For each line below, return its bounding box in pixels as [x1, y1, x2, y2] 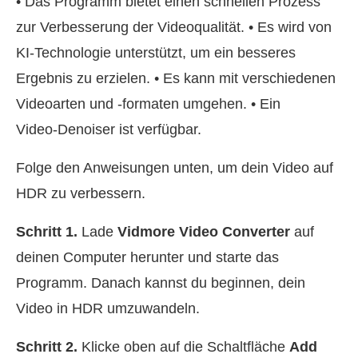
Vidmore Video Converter [117, 223, 290, 240]
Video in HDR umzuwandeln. [16, 300, 200, 316]
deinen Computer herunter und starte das [16, 249, 279, 265]
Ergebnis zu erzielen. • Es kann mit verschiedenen [16, 70, 336, 86]
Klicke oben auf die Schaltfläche [78, 338, 289, 355]
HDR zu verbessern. [16, 185, 145, 201]
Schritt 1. [16, 223, 78, 240]
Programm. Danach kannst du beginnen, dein [16, 274, 305, 291]
